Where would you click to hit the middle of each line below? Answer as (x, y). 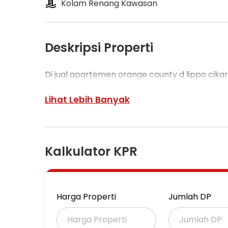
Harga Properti (86, 196)
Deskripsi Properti (99, 47)
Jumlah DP (190, 196)
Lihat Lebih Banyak (87, 99)
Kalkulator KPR (91, 151)
